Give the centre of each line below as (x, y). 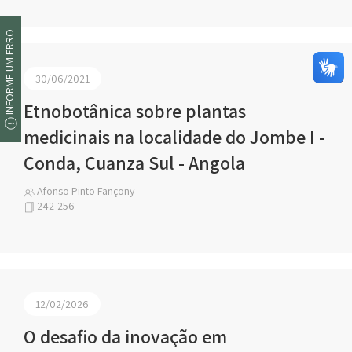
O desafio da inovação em (125, 336)
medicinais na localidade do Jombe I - (174, 137)
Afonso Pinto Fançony (84, 191)
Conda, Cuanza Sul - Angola (134, 163)
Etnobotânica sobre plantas (135, 111)
